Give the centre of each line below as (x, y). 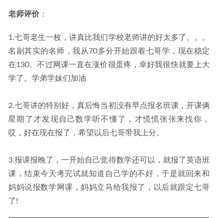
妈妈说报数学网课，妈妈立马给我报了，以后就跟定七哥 (109, 187)
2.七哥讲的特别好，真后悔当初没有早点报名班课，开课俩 (109, 106)
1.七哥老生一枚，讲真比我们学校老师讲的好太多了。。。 (109, 37)
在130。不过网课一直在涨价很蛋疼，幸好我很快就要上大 (109, 65)
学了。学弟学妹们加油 (47, 78)
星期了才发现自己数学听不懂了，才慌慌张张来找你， (109, 119)
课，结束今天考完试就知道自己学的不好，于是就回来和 (109, 174)
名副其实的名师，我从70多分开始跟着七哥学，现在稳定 (109, 51)
